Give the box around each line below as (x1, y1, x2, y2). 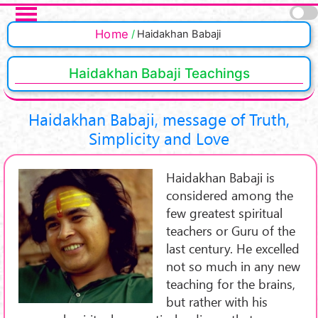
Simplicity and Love (89, 126, 229, 149)
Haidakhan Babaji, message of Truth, (28, 107, 290, 130)
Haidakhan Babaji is (165, 168, 275, 185)
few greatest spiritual (165, 204, 283, 221)
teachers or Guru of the (165, 221, 295, 238)
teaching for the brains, (165, 275, 295, 292)
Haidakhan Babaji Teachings (68, 65, 250, 82)
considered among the (165, 186, 293, 203)
